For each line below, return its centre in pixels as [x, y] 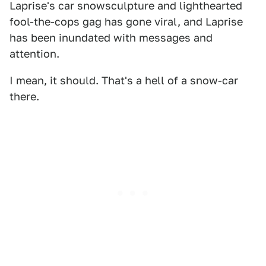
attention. [34, 54]
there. [24, 96]
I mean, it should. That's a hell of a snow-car [124, 80]
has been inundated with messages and [111, 38]
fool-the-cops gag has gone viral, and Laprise [126, 22]
